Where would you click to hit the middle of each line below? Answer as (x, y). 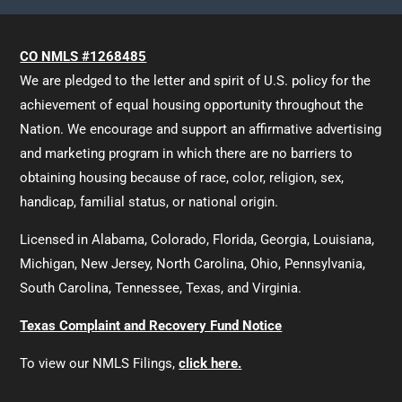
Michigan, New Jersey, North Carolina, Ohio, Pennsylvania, (193, 264)
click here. (210, 364)
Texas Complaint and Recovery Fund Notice (151, 326)
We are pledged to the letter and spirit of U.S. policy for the (196, 81)
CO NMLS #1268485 (83, 57)
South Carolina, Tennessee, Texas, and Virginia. (161, 288)
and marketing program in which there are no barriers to (187, 154)
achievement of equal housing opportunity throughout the (192, 105)
